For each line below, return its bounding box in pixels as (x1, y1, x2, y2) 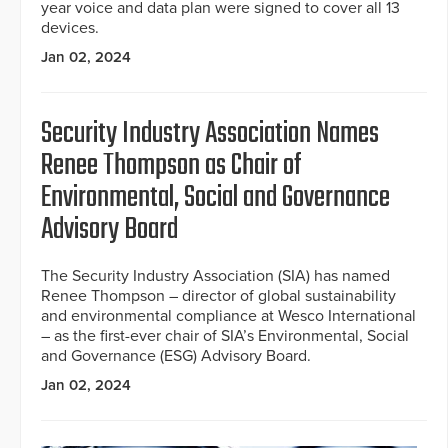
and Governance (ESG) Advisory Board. (41, 345, 311, 366)
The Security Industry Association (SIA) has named (41, 265, 390, 286)
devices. (41, 17, 99, 38)
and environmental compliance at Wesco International (41, 305, 416, 326)
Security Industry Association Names (41, 110, 379, 157)
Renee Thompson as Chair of (41, 142, 302, 189)
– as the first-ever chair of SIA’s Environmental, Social (41, 325, 409, 346)
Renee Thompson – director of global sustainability (41, 285, 396, 306)
